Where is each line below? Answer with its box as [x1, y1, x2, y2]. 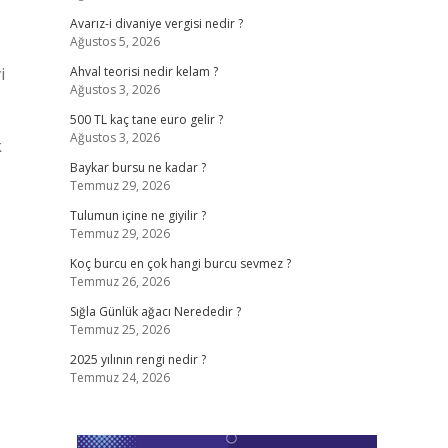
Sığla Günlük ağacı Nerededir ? [69, 303, 241, 320]
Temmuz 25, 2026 [69, 321, 170, 338]
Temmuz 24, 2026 [69, 369, 170, 386]
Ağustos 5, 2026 [69, 33, 160, 50]
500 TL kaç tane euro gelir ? [69, 111, 223, 128]
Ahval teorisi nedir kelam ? [69, 63, 218, 80]
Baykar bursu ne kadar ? [69, 159, 206, 176]
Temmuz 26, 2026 [69, 273, 170, 290]
